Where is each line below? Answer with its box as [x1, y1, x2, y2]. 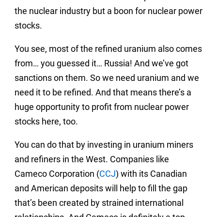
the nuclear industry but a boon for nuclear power [15, 6, 202, 16]
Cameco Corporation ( [15, 169, 99, 179]
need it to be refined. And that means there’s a [15, 87, 191, 98]
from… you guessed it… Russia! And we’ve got [15, 58, 188, 69]
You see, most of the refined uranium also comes [15, 44, 202, 54]
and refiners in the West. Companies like [15, 154, 169, 165]
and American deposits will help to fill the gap [15, 183, 187, 194]
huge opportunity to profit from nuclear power [15, 102, 189, 112]
